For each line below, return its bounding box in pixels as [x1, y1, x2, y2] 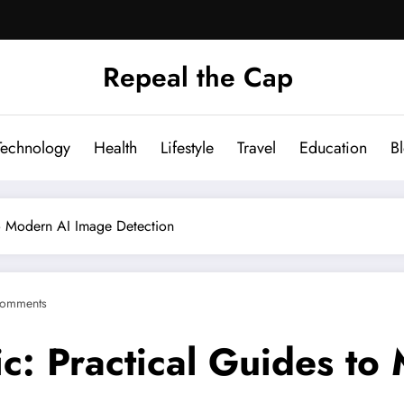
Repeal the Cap [102, 57, 293, 96]
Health [94, 135, 137, 160]
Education [299, 135, 367, 160]
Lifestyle [161, 135, 214, 160]
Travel [237, 135, 276, 160]
